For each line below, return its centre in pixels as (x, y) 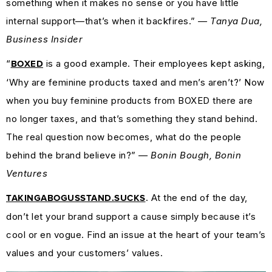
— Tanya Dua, (230, 21)
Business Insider (44, 39)
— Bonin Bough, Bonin (190, 155)
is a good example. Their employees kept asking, (154, 63)
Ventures (27, 173)
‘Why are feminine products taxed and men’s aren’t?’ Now (135, 82)
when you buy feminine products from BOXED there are (130, 100)
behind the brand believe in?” (72, 155)
